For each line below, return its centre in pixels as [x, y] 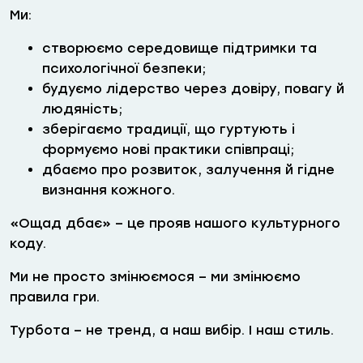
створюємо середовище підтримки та [179, 49]
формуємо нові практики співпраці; [168, 150]
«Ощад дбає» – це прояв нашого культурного [175, 224]
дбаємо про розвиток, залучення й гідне [188, 170]
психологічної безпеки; [124, 69]
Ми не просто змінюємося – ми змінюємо [155, 277]
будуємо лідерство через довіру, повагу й [193, 89]
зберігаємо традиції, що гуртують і [169, 130]
